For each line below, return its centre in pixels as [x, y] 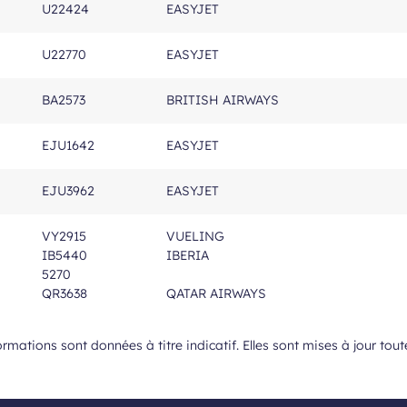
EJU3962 [68, 191]
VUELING [195, 236]
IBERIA [188, 255]
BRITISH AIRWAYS [223, 100]
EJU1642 [68, 145]
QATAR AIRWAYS [216, 293]
